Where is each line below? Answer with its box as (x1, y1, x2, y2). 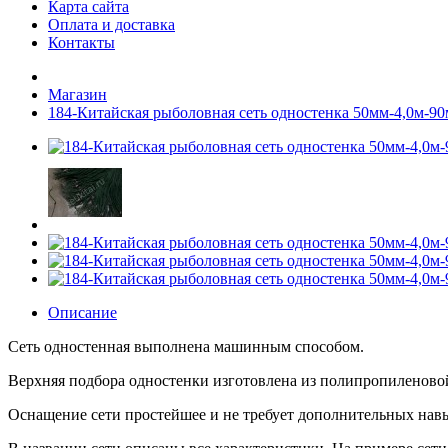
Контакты (48, 34, 115, 51)
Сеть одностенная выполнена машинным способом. (8, 338, 364, 355)
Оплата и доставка (48, 16, 175, 33)
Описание (48, 304, 117, 321)
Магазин (48, 86, 107, 103)
